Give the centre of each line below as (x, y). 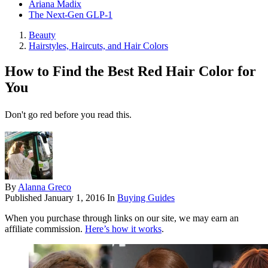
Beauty (42, 35)
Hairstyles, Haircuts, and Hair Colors (98, 46)
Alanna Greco (45, 187)
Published (25, 198)
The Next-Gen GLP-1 (71, 15)
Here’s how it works (123, 229)
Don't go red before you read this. (68, 115)
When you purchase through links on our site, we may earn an (122, 218)
